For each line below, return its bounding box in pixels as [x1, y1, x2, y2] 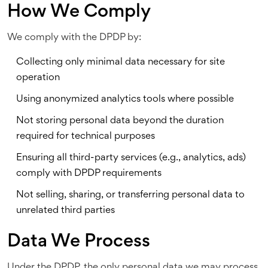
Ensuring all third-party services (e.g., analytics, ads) [16, 154, 246, 163]
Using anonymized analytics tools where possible [16, 95, 234, 104]
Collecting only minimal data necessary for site [16, 58, 225, 67]
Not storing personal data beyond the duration [16, 117, 224, 126]
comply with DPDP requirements [16, 169, 162, 178]
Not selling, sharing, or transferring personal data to [16, 191, 245, 200]
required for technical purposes [16, 132, 155, 141]
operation [16, 74, 60, 83]
